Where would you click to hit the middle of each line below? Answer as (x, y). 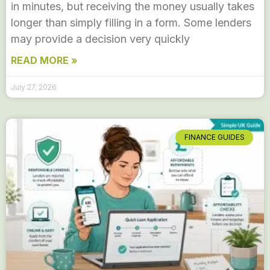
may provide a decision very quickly (100, 39)
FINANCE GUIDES (214, 137)
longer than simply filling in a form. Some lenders (131, 23)
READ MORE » (44, 60)
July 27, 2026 (34, 87)
